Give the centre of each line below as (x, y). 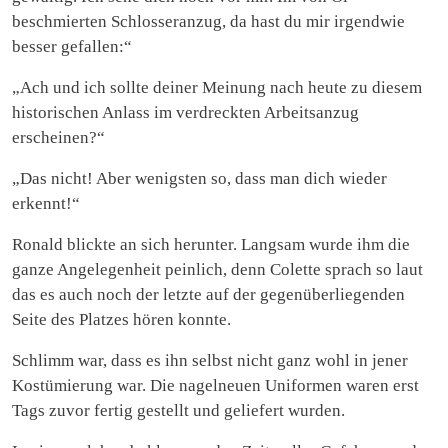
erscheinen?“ (58, 137)
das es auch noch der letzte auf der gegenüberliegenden (208, 294)
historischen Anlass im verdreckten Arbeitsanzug (185, 112)
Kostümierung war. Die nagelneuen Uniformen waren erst (215, 385)
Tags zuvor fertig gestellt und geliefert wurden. (178, 410)
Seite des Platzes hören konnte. (121, 319)
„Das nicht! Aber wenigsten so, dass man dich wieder (199, 178)
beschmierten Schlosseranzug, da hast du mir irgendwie (208, 21)
